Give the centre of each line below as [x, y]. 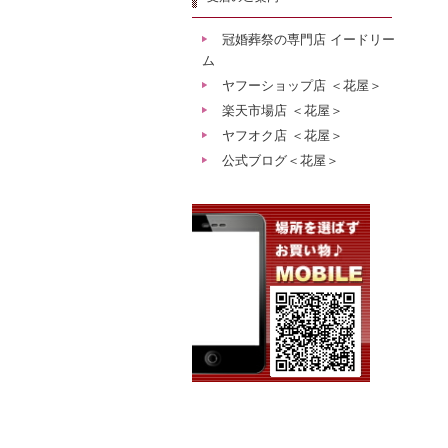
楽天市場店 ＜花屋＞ [282, 110]
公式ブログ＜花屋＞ [280, 160]
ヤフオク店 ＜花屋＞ [282, 135]
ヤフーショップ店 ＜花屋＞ [302, 85]
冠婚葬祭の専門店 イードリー [308, 39]
